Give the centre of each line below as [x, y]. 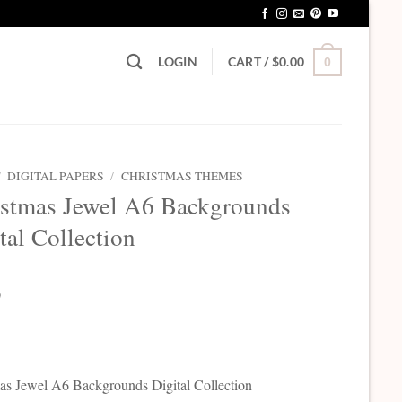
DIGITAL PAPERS [56, 176]
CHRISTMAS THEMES [182, 176]
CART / [249, 62]
